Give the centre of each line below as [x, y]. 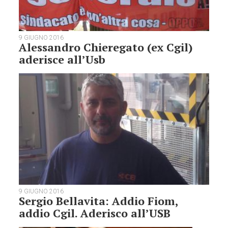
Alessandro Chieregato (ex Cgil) [106, 47]
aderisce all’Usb [62, 59]
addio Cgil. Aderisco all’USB [95, 213]
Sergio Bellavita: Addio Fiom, [99, 201]
